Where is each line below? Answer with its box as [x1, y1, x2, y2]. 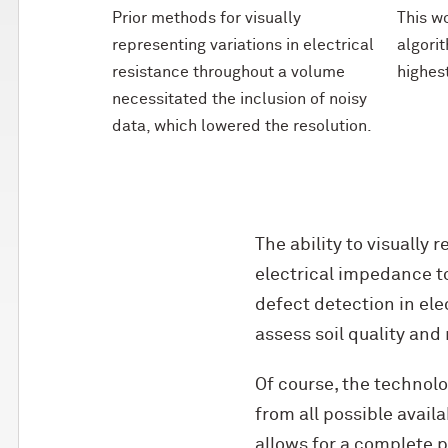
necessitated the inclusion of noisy [112, 91, 367, 107]
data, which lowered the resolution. [112, 118, 372, 134]
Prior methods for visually [112, 10, 301, 26]
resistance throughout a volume [112, 64, 345, 80]
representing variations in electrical [112, 37, 374, 53]
